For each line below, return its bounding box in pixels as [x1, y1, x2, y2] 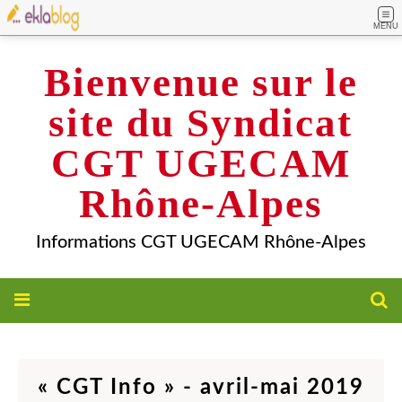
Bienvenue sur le [44, 60, 358, 105]
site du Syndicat [48, 100, 354, 145]
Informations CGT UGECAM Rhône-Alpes [36, 233, 366, 251]
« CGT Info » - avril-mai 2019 [38, 377, 364, 398]
